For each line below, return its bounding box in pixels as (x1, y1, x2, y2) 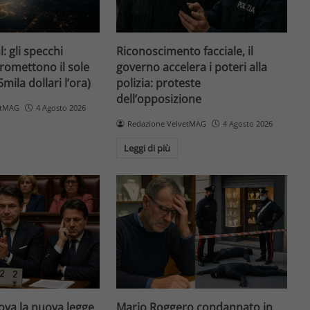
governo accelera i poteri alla (116, 59, 268, 75)
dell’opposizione (116, 91, 202, 107)
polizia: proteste (116, 75, 201, 91)
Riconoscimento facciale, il (116, 43, 254, 59)
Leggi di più (124, 142, 170, 155)
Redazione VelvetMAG (127, 118, 207, 129)
